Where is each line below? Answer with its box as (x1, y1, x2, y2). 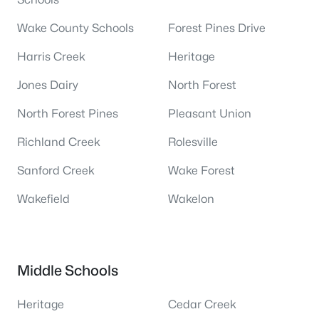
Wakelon (168, 192, 214, 206)
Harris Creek (17, 50, 85, 63)
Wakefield (17, 192, 70, 206)
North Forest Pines (17, 107, 118, 120)
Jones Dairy (17, 78, 78, 92)
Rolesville (168, 135, 218, 149)
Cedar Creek (168, 298, 236, 311)
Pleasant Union (168, 107, 251, 120)
